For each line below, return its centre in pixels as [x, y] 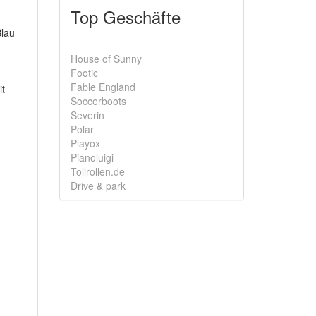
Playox [85, 143]
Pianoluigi [92, 157]
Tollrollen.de [97, 171]
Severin [87, 115]
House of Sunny [106, 59]
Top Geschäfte [125, 17]
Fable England [103, 87]
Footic [84, 73]
